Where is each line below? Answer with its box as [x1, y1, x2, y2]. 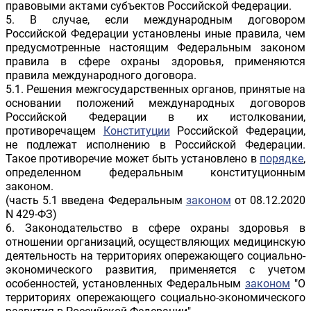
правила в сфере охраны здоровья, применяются [6, 55, 305, 69]
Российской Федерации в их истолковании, [6, 110, 305, 124]
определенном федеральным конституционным [6, 166, 305, 180]
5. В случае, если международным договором [6, 13, 305, 27]
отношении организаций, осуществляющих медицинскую [6, 235, 305, 249]
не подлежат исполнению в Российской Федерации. [6, 138, 305, 152]
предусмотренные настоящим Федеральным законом [6, 41, 305, 55]
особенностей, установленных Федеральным [6, 277, 245, 291]
